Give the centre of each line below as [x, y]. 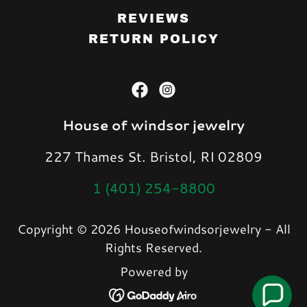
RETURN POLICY [153, 39]
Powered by [153, 271]
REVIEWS [153, 19]
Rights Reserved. [153, 247]
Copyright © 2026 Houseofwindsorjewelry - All [153, 229]
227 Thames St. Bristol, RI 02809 [153, 156]
